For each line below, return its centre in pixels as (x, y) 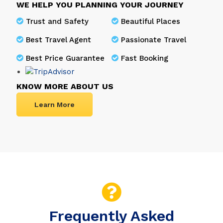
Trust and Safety (57, 22)
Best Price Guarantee (65, 58)
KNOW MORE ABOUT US (65, 87)
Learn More (55, 105)
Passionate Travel (154, 40)
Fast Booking (145, 58)
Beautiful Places (151, 22)
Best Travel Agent (59, 40)
